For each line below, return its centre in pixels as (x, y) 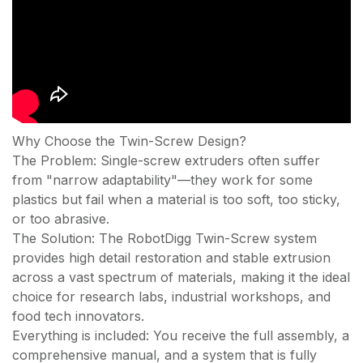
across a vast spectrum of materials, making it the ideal (181, 277)
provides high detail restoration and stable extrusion (171, 257)
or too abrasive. (61, 218)
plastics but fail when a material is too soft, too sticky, (176, 199)
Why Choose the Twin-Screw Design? (129, 141)
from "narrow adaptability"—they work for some (162, 179)
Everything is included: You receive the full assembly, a (181, 335)
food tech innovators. (78, 316)
